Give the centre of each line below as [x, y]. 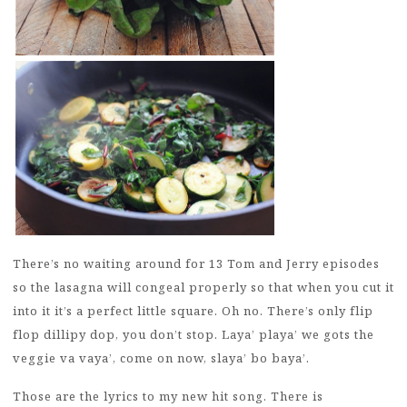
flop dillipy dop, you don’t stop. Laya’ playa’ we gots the [194, 335]
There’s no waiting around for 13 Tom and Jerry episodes [196, 264]
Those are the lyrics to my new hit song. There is [168, 396]
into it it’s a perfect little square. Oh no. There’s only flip [193, 311]
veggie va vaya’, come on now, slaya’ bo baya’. [161, 358]
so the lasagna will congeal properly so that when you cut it [203, 288]
